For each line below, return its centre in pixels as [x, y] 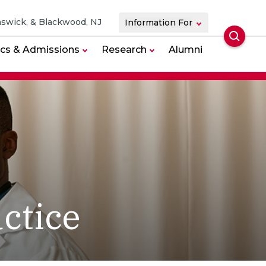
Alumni [186, 49]
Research [124, 49]
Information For [185, 22]
